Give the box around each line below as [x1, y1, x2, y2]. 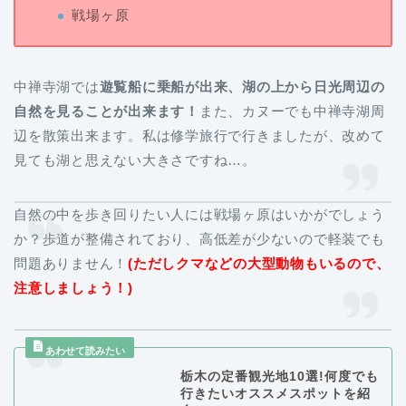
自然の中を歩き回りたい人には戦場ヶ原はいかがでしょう [14, 206, 385, 222]
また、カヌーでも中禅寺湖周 [198, 102, 385, 119]
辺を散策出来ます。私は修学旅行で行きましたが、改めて [14, 127, 385, 143]
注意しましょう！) [14, 279, 133, 295]
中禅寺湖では [14, 78, 100, 94]
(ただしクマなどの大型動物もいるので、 [128, 255, 391, 271]
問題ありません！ [14, 255, 129, 271]
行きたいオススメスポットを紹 [179, 386, 371, 401]
